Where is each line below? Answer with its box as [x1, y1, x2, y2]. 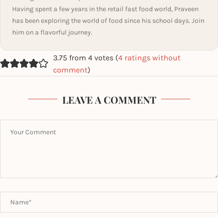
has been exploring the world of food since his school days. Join [12, 16, 204, 25]
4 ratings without [118, 53, 181, 62]
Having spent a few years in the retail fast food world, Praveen [12, 4, 199, 13]
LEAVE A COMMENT [62, 92, 156, 106]
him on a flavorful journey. [12, 28, 92, 36]
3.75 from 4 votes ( [53, 53, 118, 62]
